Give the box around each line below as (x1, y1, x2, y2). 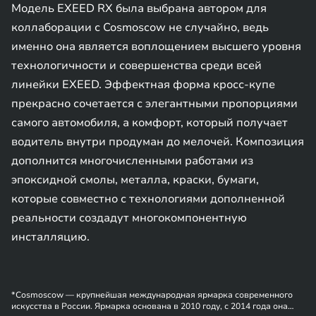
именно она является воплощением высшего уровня (11, 39, 301, 54)
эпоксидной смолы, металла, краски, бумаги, (11, 172, 259, 188)
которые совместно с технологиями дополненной (11, 191, 285, 207)
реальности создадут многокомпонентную (11, 210, 247, 226)
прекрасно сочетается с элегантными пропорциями (11, 96, 298, 111)
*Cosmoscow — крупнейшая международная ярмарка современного (11, 289, 293, 300)
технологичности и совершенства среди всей (11, 58, 262, 73)
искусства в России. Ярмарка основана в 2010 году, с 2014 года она (11, 300, 288, 312)
